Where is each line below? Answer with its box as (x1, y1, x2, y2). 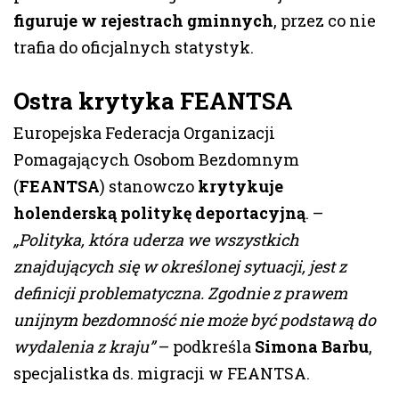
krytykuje (198, 175, 283, 198)
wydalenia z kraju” (13, 336, 155, 358)
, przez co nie (273, 10, 376, 32)
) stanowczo (100, 175, 198, 198)
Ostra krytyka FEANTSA (13, 85, 293, 117)
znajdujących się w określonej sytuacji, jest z (13, 256, 346, 278)
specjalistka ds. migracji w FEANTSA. (13, 362, 310, 385)
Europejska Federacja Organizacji (13, 122, 275, 144)
